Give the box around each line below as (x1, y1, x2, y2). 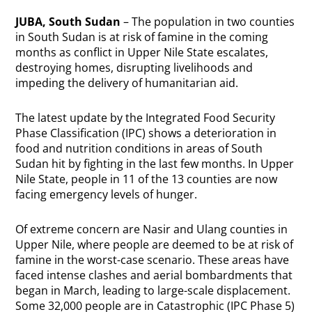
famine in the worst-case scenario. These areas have (15, 251, 290, 267)
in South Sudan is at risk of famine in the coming (15, 29, 269, 45)
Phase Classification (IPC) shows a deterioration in (15, 125, 277, 141)
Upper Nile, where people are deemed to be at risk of (15, 236, 294, 252)
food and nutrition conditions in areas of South (15, 140, 263, 156)
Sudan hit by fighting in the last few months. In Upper (15, 155, 295, 171)
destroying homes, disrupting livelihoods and (15, 59, 253, 75)
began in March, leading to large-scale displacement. (15, 282, 291, 298)
